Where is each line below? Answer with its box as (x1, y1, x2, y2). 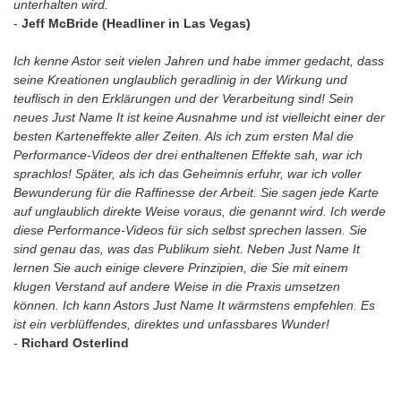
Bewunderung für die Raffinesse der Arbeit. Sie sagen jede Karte (13, 185, 379, 200)
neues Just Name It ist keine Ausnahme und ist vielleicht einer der (13, 110, 385, 124)
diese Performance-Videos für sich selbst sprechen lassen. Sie (13, 223, 367, 237)
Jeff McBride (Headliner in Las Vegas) (21, 16, 251, 30)
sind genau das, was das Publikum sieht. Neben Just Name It (13, 242, 360, 256)
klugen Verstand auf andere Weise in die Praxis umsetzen (13, 279, 340, 294)
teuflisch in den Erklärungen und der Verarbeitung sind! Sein (13, 91, 354, 106)
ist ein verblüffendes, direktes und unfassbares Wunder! (13, 317, 342, 331)
